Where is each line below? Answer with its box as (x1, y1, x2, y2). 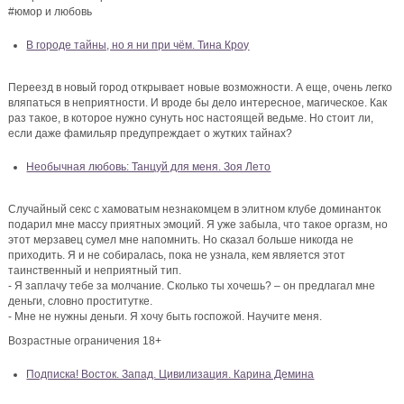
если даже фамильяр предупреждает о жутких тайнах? (8, 127, 293, 141)
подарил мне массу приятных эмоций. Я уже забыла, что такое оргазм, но (8, 218, 389, 232)
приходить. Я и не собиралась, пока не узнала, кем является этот (8, 249, 346, 262)
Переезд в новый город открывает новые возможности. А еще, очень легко (8, 81, 393, 95)
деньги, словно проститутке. (8, 295, 153, 308)
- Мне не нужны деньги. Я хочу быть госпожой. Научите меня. (8, 310, 323, 324)
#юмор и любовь (8, 5, 93, 19)
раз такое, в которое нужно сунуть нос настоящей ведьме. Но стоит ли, (8, 112, 374, 125)
